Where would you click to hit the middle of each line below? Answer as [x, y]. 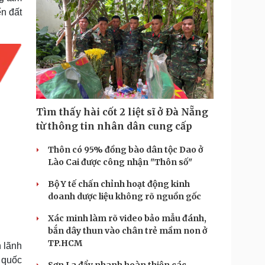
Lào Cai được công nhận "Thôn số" [120, 162]
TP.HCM [65, 243]
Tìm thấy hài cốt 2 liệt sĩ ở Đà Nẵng [122, 112]
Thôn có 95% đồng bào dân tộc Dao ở [125, 150]
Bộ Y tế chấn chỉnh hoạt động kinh [119, 184]
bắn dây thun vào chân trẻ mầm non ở [127, 231]
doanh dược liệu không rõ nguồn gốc [125, 196]
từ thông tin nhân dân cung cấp [114, 126]
